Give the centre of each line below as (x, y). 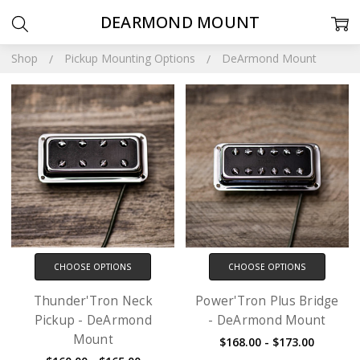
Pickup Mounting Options (130, 58)
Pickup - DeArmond (93, 320)
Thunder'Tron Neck (93, 301)
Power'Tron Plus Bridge (267, 301)
